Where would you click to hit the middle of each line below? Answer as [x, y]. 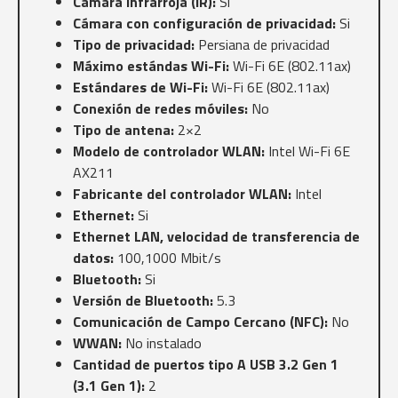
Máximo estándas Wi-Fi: [151, 66]
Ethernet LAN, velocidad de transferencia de [216, 237]
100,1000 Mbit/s [167, 258]
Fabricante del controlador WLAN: [182, 194]
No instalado [162, 343]
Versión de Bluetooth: [143, 301]
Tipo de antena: [123, 130]
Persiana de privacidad [262, 45]
